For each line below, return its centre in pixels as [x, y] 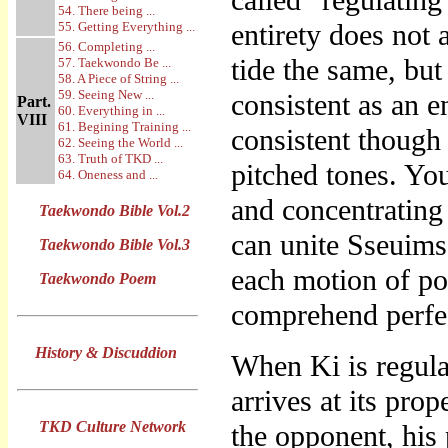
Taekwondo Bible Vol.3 [114, 244]
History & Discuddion [106, 352]
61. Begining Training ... [124, 126]
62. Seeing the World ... [120, 142]
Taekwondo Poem [97, 278]
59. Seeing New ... [106, 94]
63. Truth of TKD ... [110, 158]
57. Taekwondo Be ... [114, 62]
